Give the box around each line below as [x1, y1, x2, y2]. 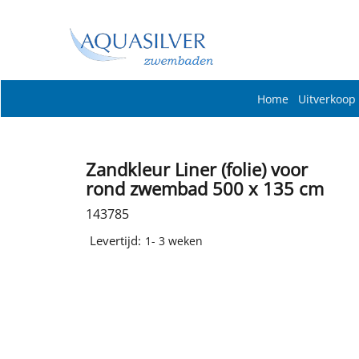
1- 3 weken [145, 233, 203, 249]
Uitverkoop [298, 91, 356, 106]
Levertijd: [90, 232, 141, 249]
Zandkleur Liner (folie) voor [86, 156, 308, 182]
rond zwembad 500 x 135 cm [86, 175, 324, 201]
